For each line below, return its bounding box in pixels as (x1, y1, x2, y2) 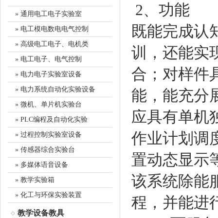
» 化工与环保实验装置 (15, 191, 82, 199)
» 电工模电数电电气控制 (15, 25, 89, 33)
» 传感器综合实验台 (15, 146, 75, 153)
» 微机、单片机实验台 (15, 101, 82, 108)
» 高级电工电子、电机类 (15, 40, 89, 48)
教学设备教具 (18, 209, 64, 217)
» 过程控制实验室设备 (15, 131, 82, 138)
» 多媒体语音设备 (15, 161, 68, 168)
